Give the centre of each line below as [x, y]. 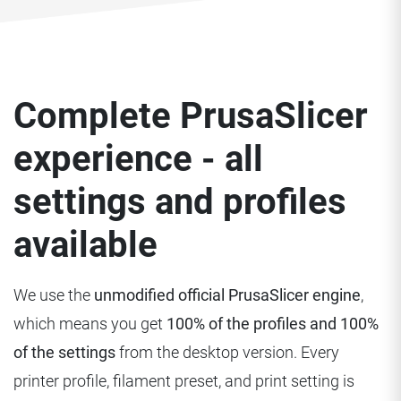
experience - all [138, 159]
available [85, 245]
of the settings [64, 353]
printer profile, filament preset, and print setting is [184, 381]
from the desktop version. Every [227, 353]
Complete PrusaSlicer [191, 116]
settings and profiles [180, 202]
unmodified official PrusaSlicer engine [227, 295]
